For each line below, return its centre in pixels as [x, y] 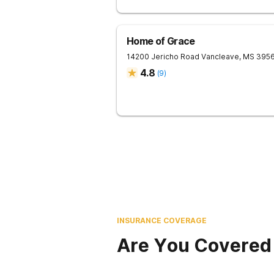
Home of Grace [161, 41]
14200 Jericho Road [163, 57]
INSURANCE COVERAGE [162, 220]
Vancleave [220, 57]
